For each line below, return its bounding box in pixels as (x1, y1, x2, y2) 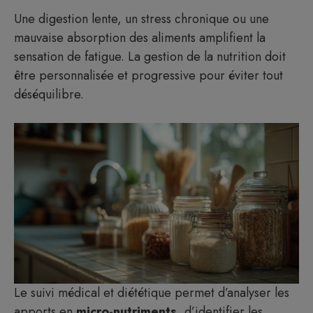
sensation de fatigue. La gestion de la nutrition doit (14, 48, 286, 66)
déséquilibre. (14, 85, 84, 103)
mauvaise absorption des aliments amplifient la (14, 29, 265, 47)
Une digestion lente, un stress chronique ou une (14, 10, 269, 28)
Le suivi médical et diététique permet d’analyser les (14, 283, 289, 302)
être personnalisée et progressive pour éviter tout (14, 66, 283, 85)
